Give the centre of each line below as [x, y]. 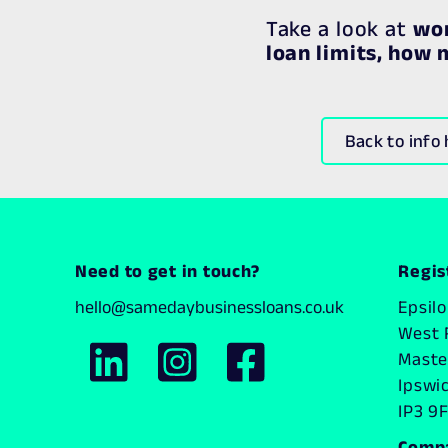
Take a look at [339, 28]
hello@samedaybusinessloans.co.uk [209, 307]
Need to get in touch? [168, 271]
